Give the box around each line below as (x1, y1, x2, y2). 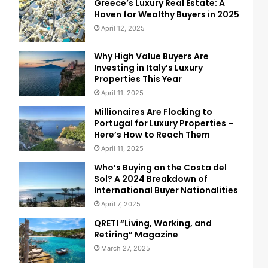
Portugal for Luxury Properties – (93, 117, 234, 129)
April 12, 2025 (100, 24, 145, 32)
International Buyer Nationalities (93, 184, 238, 196)
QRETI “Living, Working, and (93, 217, 212, 229)
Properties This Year (93, 73, 182, 85)
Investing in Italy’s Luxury (93, 62, 203, 74)
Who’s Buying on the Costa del (93, 162, 227, 173)
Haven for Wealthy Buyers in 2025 (93, 8, 239, 20)
